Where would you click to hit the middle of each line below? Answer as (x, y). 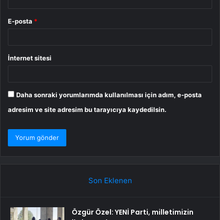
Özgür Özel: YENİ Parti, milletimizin (133, 212)
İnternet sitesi (30, 58)
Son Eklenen (110, 180)
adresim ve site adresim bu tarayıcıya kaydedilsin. (87, 109)
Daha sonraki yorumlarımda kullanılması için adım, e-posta (109, 95)
